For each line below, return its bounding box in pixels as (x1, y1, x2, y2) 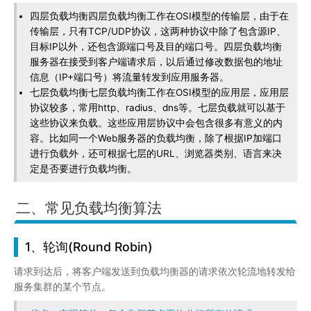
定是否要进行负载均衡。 (30, 163, 137, 175)
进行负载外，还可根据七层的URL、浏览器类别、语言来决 (30, 148, 283, 160)
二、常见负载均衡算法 (15, 199, 162, 217)
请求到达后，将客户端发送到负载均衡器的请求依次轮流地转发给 (14, 266, 296, 278)
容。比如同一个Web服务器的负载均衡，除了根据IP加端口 (30, 133, 283, 144)
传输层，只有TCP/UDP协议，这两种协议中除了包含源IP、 (30, 26, 287, 37)
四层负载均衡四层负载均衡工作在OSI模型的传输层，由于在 (30, 10, 289, 22)
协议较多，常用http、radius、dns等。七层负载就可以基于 (30, 102, 286, 114)
